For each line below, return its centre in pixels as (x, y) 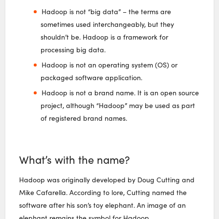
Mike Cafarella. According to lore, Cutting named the (103, 192)
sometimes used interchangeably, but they (108, 24)
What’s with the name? (75, 159)
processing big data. (73, 49)
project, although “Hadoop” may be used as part (118, 105)
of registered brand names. (84, 118)
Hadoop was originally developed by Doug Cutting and (107, 179)
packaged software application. (92, 77)
